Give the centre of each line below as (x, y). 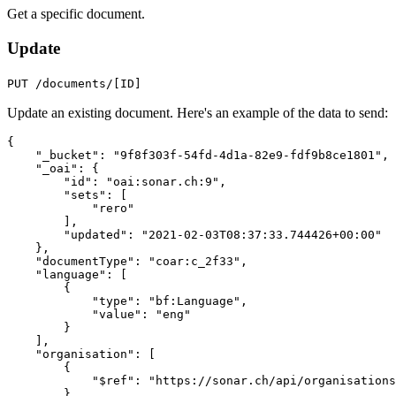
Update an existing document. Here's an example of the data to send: (198, 112)
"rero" (113, 208)
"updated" (95, 234)
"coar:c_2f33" (194, 261)
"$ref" (113, 380)
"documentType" (85, 261)
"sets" (85, 194)
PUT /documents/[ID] (74, 83)
